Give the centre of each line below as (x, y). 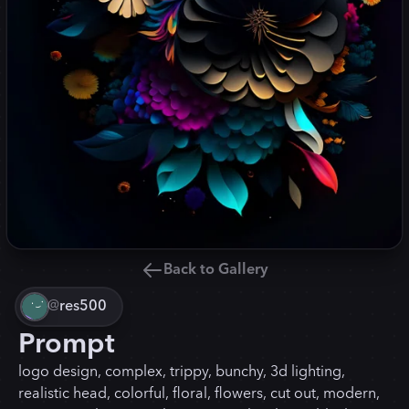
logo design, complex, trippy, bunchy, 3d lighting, (182, 372)
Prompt (67, 345)
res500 (83, 306)
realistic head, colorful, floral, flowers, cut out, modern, (199, 394)
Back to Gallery (215, 270)
